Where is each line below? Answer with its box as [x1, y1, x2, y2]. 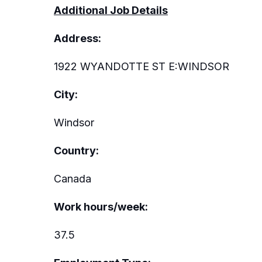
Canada [54, 172, 91, 185]
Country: [54, 144, 99, 157]
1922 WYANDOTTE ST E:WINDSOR [54, 60, 229, 73]
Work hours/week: [54, 200, 148, 213]
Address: [54, 32, 101, 44]
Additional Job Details [54, 4, 168, 16]
